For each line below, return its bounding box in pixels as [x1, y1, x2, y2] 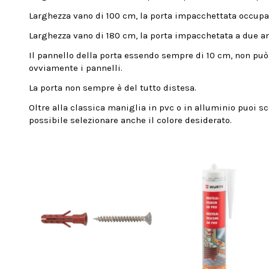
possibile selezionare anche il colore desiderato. [29, 115, 232, 126]
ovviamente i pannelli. [29, 62, 123, 74]
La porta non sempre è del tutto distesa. [29, 82, 197, 94]
